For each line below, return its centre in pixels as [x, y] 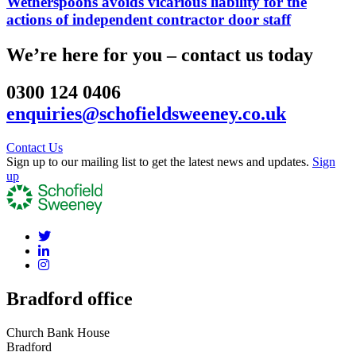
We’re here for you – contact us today [160, 54]
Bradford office [70, 299]
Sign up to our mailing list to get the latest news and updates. [159, 161]
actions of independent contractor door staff [149, 19]
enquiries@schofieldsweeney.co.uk [146, 113]
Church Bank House [58, 333]
